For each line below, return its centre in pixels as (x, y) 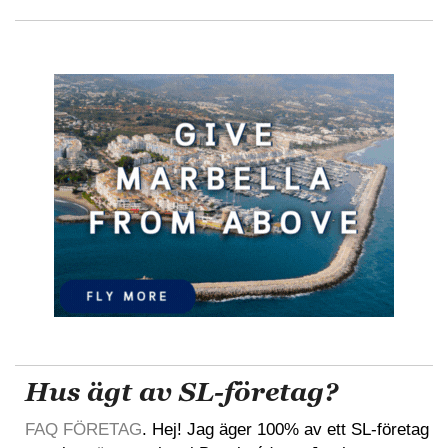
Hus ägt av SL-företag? (181, 391)
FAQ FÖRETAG (83, 429)
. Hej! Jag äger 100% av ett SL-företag (285, 429)
